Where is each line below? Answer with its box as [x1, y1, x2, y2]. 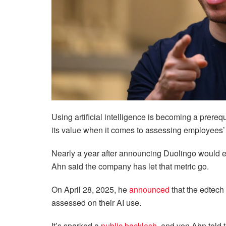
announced [129, 183, 169, 195]
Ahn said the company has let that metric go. [51, 160, 211, 172]
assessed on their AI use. [51, 196, 143, 208]
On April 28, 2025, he [51, 183, 129, 195]
